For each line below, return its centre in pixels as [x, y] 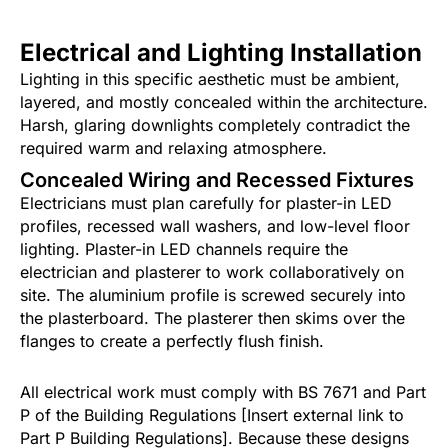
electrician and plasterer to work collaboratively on [212, 272]
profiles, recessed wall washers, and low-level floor [215, 226]
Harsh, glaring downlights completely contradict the [215, 125]
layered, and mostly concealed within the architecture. [224, 102]
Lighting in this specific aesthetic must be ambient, [210, 79]
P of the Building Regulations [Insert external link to [212, 415]
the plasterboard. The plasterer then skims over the [212, 318]
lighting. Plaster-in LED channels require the [184, 249]
